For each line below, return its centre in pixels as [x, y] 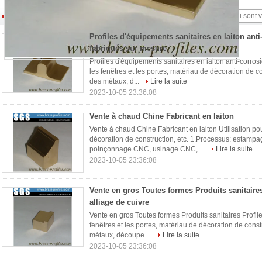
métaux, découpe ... [121, 235]
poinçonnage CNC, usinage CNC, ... [148, 149]
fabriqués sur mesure [128, 48]
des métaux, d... [115, 81]
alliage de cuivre [119, 202]
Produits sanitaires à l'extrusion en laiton [99, 16]
